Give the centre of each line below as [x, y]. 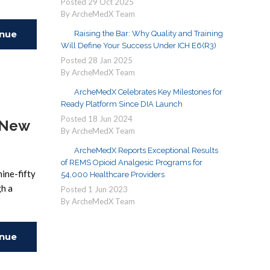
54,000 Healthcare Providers [113, 174]
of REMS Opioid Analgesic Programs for [132, 162]
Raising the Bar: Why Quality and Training [149, 33]
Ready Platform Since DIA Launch [122, 104]
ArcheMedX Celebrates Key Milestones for [148, 92]
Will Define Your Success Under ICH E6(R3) [139, 46]
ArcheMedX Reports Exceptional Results [146, 150]
